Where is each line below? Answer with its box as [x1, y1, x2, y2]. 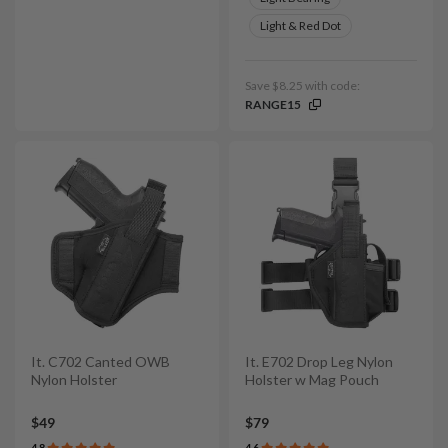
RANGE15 [245, 96, 301, 112]
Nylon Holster [31, 370, 117, 388]
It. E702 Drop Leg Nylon [245, 352, 393, 370]
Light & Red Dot [260, 17, 341, 33]
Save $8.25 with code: [245, 77, 360, 93]
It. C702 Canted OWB [31, 352, 170, 370]
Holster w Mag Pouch [245, 370, 379, 388]
